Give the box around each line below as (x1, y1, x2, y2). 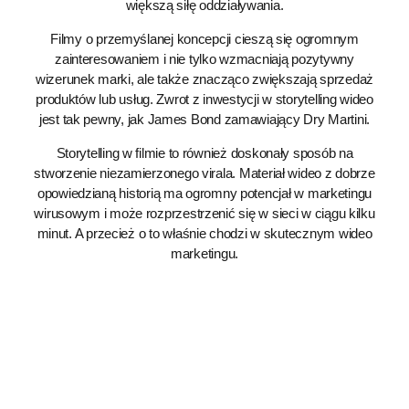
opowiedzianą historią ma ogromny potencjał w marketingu (37, 185, 372, 201)
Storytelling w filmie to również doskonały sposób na (56, 145, 353, 161)
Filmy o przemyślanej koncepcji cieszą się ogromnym (50, 31, 359, 47)
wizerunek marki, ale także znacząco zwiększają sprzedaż (35, 71, 374, 87)
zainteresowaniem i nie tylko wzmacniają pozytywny (55, 51, 354, 67)
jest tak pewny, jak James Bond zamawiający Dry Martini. (38, 111, 371, 127)
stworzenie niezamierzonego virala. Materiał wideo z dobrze (34, 165, 375, 181)
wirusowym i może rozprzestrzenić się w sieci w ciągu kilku (34, 205, 375, 221)
